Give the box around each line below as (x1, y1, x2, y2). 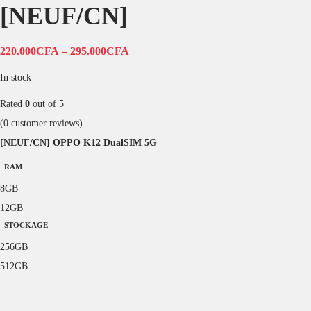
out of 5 (30, 99, 64, 109)
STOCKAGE (4, 221, 49, 229)
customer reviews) (8, 118, 83, 128)
